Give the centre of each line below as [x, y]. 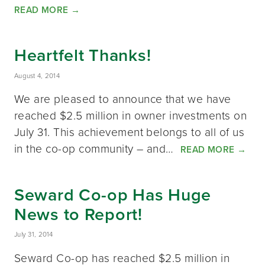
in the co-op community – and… [97, 148]
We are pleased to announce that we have [123, 98]
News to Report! [78, 214]
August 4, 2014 [37, 75]
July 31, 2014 [34, 235]
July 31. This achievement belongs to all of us [130, 131]
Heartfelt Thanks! [83, 55]
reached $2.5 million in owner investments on [131, 115]
